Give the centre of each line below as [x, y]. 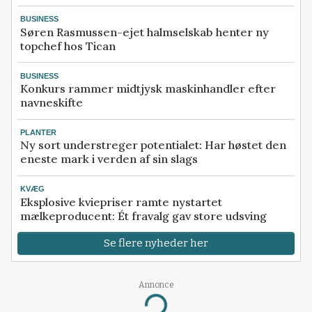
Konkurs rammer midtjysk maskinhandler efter [148, 89]
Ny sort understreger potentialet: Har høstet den [153, 145]
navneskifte [52, 103]
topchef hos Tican [68, 46]
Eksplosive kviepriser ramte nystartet [121, 202]
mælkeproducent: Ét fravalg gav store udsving [143, 216]
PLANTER [38, 132]
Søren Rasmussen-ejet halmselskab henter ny [145, 32]
